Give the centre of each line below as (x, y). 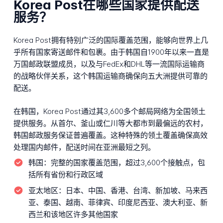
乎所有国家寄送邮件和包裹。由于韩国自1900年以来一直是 (111, 52)
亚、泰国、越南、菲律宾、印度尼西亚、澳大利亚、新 (118, 202)
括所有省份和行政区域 (65, 175)
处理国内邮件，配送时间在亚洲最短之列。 (84, 147)
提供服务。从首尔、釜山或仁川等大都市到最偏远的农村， (110, 123)
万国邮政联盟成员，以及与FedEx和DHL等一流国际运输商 (109, 64)
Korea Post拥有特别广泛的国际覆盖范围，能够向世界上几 (111, 40)
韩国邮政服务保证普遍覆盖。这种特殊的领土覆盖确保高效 (110, 135)
